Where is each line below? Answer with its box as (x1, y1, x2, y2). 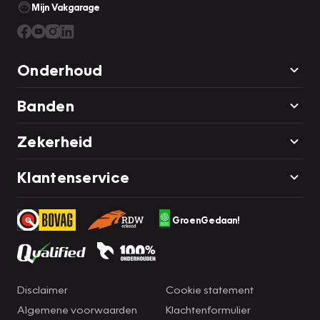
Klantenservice (17, 166, 130, 186)
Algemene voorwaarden (17, 302, 137, 316)
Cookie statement (166, 282, 254, 296)
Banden (17, 95, 74, 115)
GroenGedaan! (171, 214, 240, 226)
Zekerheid (17, 131, 93, 151)
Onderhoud (17, 59, 103, 79)
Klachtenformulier (166, 302, 251, 316)
